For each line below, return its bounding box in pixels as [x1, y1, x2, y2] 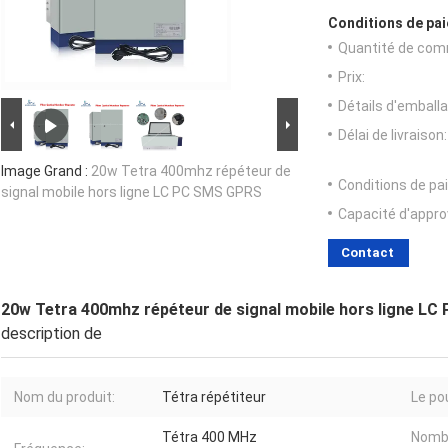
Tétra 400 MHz [162, 429, 257, 446]
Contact [341, 245, 394, 261]
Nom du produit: [14, 389, 115, 406]
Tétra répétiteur [162, 389, 266, 406]
